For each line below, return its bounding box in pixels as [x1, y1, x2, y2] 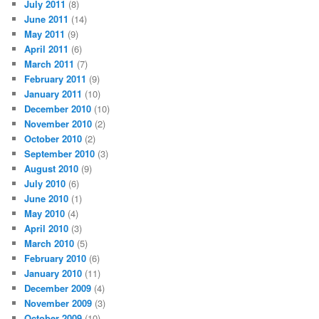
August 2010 [24, 161, 79, 175]
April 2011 [24, 41, 69, 56]
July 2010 [24, 176, 66, 190]
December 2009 [24, 281, 92, 295]
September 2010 [24, 146, 95, 160]
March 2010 [24, 236, 75, 250]
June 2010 [24, 191, 69, 205]
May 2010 [24, 206, 66, 220]
